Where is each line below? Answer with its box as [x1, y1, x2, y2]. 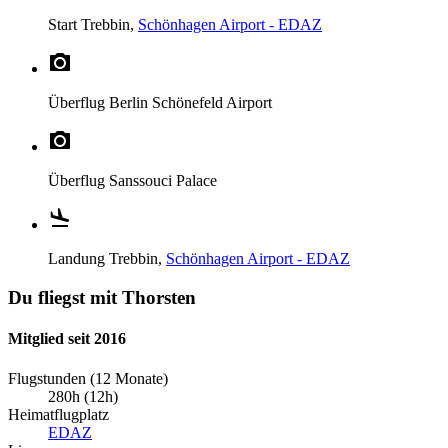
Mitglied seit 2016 [8, 330, 126, 348]
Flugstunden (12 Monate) [8, 369, 168, 387]
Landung [48, 250, 109, 268]
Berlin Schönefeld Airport [109, 94, 272, 112]
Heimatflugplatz [8, 405, 109, 423]
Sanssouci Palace [109, 172, 217, 190]
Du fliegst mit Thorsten [8, 287, 196, 309]
